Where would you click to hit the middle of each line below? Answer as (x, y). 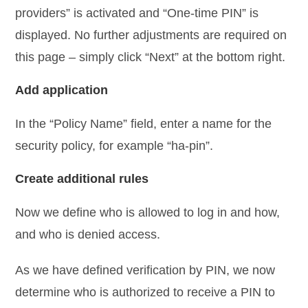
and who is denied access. (88, 234)
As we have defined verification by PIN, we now (145, 270)
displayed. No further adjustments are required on (151, 35)
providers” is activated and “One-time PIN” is (137, 13)
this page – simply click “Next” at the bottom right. (151, 57)
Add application (62, 90)
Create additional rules (82, 178)
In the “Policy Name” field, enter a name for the (144, 123)
